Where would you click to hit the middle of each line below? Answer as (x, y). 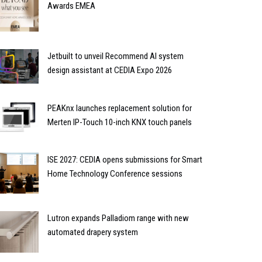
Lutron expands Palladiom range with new (118, 218)
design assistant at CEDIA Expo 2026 (110, 70)
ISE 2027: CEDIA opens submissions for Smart (125, 160)
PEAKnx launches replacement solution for (120, 108)
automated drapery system (93, 232)
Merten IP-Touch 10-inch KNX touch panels (120, 123)
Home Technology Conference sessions (115, 174)
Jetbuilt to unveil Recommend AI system (116, 56)
